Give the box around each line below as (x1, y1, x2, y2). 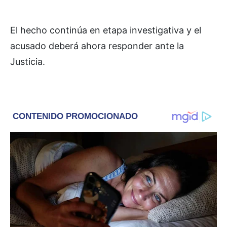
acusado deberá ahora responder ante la (10, 40, 184, 51)
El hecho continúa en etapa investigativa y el (10, 24, 201, 35)
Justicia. (10, 56, 45, 67)
